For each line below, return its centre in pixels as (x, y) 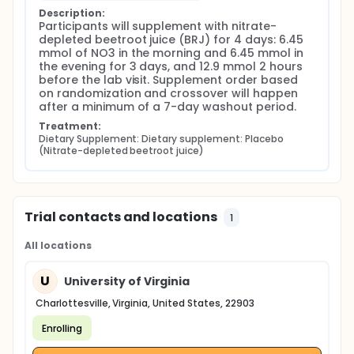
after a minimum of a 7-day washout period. (168, 107)
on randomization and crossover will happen (168, 93)
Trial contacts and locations (121, 217)
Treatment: (70, 126)
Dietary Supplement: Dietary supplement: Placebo (161, 139)
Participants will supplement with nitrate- (158, 26)
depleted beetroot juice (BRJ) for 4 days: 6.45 (171, 40)
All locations (58, 245)
